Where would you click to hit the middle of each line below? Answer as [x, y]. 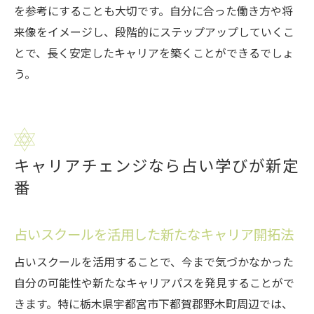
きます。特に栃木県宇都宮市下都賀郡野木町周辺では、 [153, 304]
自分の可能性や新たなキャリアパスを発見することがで [154, 283]
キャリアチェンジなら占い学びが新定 [157, 166]
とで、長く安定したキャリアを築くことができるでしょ [154, 53]
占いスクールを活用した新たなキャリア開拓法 [154, 235]
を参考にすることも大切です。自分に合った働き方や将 [153, 11]
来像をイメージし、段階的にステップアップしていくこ [154, 32]
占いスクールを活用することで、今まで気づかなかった [154, 262]
